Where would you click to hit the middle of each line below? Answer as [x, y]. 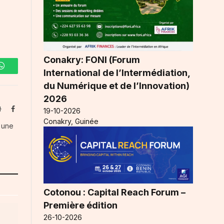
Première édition [80, 205]
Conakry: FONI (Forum [92, 59]
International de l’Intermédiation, [117, 72]
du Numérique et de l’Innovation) [116, 85]
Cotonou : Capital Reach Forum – [114, 192]
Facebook [28, 108]
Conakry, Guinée [71, 121]
